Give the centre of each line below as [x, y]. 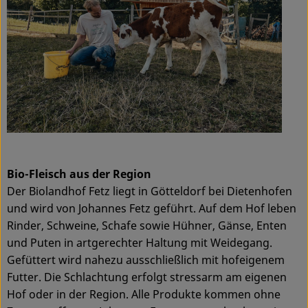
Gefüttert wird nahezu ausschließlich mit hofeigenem [146, 260]
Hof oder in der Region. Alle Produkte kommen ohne [144, 295]
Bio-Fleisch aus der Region [79, 174]
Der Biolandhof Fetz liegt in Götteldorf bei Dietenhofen [150, 191]
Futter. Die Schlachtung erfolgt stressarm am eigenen [147, 277]
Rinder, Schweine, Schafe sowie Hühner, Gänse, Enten [147, 226]
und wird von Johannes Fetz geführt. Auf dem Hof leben [152, 209]
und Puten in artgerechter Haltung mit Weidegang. [140, 243]
